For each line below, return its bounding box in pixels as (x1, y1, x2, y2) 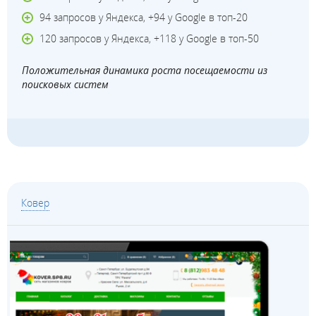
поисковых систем (22, 78, 109, 92)
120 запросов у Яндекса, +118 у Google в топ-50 (39, 32, 260, 46)
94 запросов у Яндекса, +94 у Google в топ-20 (39, 11, 248, 25)
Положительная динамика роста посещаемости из (22, 63, 268, 78)
